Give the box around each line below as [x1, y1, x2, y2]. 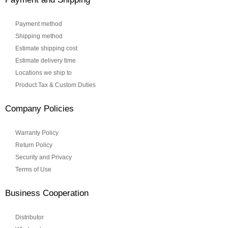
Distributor [15, 214, 44, 221]
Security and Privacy [15, 154, 72, 161]
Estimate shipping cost [15, 45, 77, 52]
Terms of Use [15, 166, 51, 174]
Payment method [15, 20, 62, 28]
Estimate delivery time [15, 57, 76, 65]
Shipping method [15, 33, 63, 40]
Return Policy [15, 141, 52, 149]
